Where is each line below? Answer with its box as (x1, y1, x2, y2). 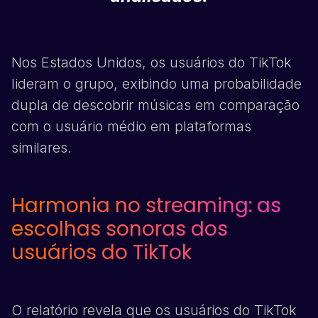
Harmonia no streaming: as (11, 192, 281, 220)
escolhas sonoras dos (11, 215, 228, 243)
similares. (11, 139, 72, 157)
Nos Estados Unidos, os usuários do (11, 54, 249, 72)
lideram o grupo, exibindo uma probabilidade (11, 75, 302, 93)
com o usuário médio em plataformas (11, 118, 251, 136)
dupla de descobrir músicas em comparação (11, 97, 300, 114)
